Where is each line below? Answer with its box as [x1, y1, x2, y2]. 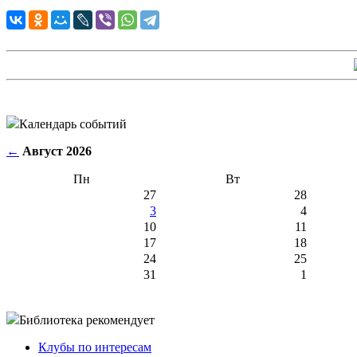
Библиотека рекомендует [19, 312, 155, 327]
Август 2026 [22, 143, 92, 158]
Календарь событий [19, 116, 127, 131]
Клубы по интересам [38, 339, 151, 354]
